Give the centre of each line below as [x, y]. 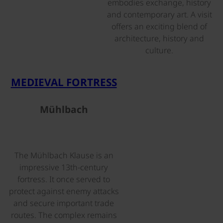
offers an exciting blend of [159, 27]
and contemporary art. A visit [159, 15]
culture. [159, 51]
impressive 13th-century [64, 167]
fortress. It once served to [64, 179]
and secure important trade [64, 203]
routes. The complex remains [64, 215]
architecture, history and [159, 39]
